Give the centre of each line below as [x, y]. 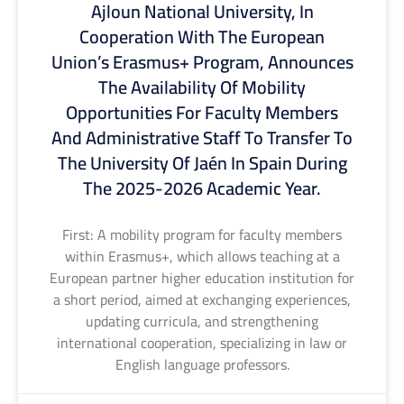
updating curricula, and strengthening [202, 321]
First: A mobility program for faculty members [202, 234]
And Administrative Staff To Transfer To [202, 137]
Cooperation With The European [202, 36]
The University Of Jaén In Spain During [202, 162]
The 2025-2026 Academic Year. [202, 188]
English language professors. [202, 364]
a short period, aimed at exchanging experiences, [202, 299]
